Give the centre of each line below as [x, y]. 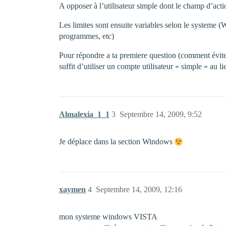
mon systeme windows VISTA [108, 217]
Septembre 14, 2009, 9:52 [161, 114]
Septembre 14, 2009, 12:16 [139, 189]
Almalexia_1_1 [84, 114]
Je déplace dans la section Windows [117, 142]
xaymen [72, 189]
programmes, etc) [87, 36]
